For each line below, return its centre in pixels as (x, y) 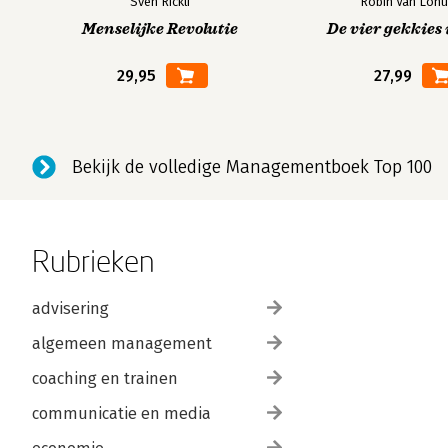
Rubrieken (93, 260)
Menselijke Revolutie (159, 29)
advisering (70, 308)
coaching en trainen (105, 378)
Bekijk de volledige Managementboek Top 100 (252, 167)
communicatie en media (121, 413)
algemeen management (122, 343)
